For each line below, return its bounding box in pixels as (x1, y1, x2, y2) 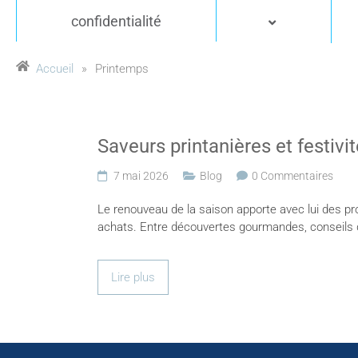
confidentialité (70, 13, 161, 30)
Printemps (95, 62, 149, 77)
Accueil (36, 62, 74, 77)
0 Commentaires (252, 169, 333, 183)
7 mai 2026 (113, 169, 169, 183)
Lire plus (111, 270, 155, 285)
